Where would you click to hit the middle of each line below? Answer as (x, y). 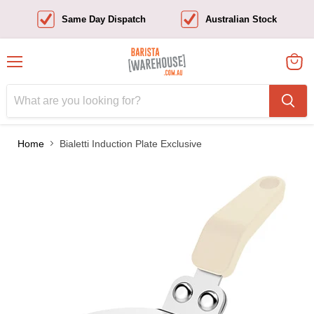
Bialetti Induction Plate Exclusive (131, 143)
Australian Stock (241, 19)
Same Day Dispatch (103, 19)
